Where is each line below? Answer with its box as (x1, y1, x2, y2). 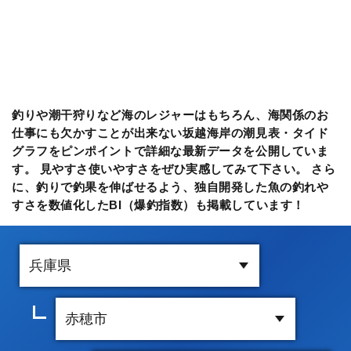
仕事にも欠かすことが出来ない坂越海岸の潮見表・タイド (12, 125, 329, 139)
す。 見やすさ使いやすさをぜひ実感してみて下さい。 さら (12, 161, 336, 175)
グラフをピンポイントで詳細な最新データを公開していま (12, 143, 329, 157)
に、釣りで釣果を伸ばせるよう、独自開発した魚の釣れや (12, 179, 329, 194)
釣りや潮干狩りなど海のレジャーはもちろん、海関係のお (12, 107, 329, 121)
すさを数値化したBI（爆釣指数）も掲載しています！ (12, 197, 305, 212)
